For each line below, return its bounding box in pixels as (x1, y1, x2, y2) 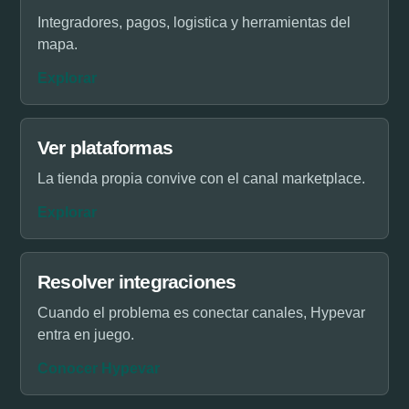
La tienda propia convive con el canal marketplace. (37, 171, 365, 186)
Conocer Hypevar (37, 361, 160, 376)
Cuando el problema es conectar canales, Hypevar (37, 305, 365, 320)
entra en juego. (37, 327, 134, 342)
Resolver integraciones (37, 271, 236, 292)
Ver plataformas (37, 137, 173, 158)
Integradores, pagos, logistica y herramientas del (37, 15, 351, 30)
